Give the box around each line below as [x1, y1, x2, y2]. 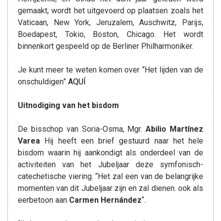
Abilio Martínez [142, 124, 204, 134]
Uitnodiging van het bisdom [18, 101, 119, 110]
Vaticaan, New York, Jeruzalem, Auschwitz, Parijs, [18, 18, 203, 27]
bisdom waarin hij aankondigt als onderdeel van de [18, 148, 203, 157]
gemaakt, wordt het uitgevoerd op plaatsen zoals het [18, 6, 203, 15]
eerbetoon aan [18, 195, 69, 205]
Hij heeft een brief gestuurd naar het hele [40, 136, 203, 146]
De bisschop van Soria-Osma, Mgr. [18, 124, 143, 134]
